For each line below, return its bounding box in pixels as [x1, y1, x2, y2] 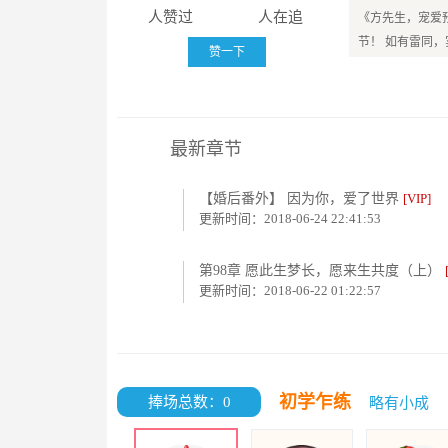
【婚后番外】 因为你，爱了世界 [199, 191, 403, 206]
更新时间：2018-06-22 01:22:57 [199, 283, 381, 298]
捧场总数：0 [147, 394, 231, 410]
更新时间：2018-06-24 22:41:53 [199, 211, 381, 226]
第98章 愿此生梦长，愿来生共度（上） [199, 263, 445, 278]
